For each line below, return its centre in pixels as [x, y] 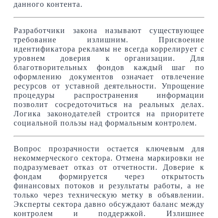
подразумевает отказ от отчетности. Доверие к [109, 167]
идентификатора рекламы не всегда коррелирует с [109, 49]
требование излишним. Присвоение [109, 40]
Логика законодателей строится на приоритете [109, 114]
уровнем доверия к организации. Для [109, 58]
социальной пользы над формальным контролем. [105, 123]
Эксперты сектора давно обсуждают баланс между [109, 204]
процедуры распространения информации [109, 95]
